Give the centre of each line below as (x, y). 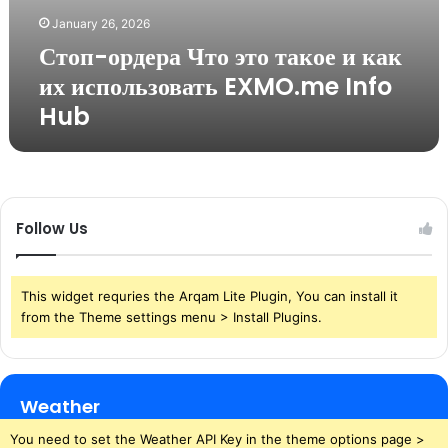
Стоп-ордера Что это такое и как (220, 56)
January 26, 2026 (100, 23)
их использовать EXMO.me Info (215, 86)
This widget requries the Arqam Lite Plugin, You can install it (209, 296)
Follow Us (52, 228)
